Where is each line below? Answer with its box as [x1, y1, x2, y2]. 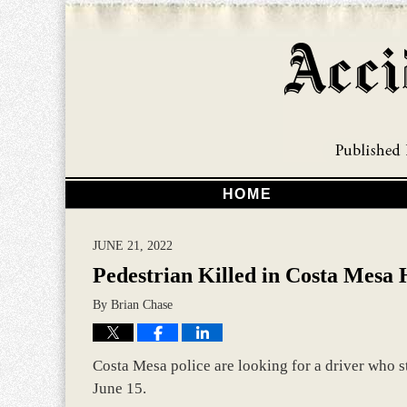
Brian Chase [111, 297, 173, 312]
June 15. [93, 380, 146, 397]
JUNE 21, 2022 [93, 238, 173, 253]
